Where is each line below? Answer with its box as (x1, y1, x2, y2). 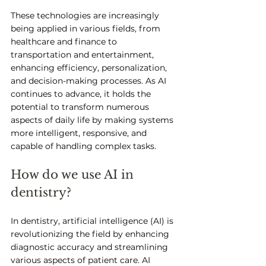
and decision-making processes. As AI (11, 75, 169, 86)
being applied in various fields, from (11, 23, 163, 34)
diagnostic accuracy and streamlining (11, 242, 170, 252)
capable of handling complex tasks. (11, 141, 156, 151)
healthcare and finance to (11, 36, 119, 47)
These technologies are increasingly (11, 10, 161, 21)
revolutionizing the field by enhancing (11, 229, 172, 239)
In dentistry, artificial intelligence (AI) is (11, 216, 176, 226)
